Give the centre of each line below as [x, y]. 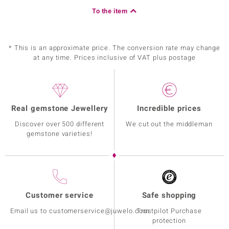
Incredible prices [169, 108]
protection [169, 221]
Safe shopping [169, 195]
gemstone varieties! [60, 134]
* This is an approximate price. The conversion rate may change [114, 48]
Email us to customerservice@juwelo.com [80, 211]
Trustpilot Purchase [169, 211]
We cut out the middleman [169, 124]
